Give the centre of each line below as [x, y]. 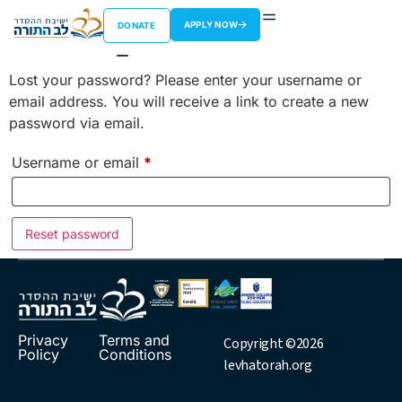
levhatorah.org [268, 366]
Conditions [135, 355]
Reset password [72, 233]
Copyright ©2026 [274, 344]
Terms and [135, 341]
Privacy [43, 341]
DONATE [137, 26]
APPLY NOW [211, 25]
